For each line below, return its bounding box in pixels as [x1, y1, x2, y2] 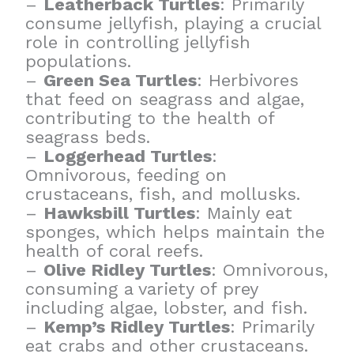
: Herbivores [197, 70, 299, 91]
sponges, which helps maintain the [25, 222, 326, 243]
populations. [25, 51, 132, 72]
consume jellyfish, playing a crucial [25, 13, 322, 34]
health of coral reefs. [25, 241, 204, 262]
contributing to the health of [25, 108, 275, 129]
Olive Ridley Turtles [43, 260, 212, 281]
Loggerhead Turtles [43, 146, 213, 167]
